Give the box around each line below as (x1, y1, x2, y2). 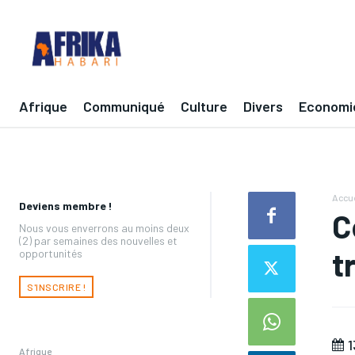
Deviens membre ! (19, 198, 113, 212)
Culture (181, 97, 227, 116)
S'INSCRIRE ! (27, 281, 86, 292)
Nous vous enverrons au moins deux (19, 220, 189, 235)
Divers (243, 97, 283, 116)
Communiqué (83, 97, 165, 116)
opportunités (19, 246, 82, 260)
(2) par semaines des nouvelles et (19, 233, 177, 247)
